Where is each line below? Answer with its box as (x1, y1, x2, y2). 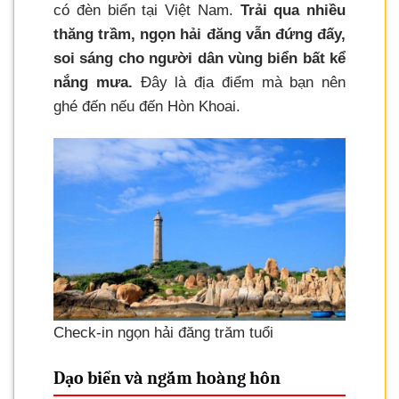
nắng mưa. (53, 73, 133, 91)
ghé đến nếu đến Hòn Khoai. (53, 97, 240, 115)
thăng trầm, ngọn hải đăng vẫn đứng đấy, (53, 25, 346, 43)
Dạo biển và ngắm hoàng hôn (53, 367, 281, 388)
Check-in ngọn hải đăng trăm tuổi (53, 323, 273, 341)
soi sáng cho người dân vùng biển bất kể (53, 49, 346, 67)
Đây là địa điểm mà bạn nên (132, 73, 346, 91)
